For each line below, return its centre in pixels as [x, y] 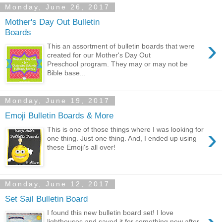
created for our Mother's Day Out [99, 55]
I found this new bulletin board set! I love [111, 213]
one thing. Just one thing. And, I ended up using [122, 139]
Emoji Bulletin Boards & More [59, 115]
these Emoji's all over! [82, 147]
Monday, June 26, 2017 [57, 7]
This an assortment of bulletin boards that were [121, 46]
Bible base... [67, 73]
